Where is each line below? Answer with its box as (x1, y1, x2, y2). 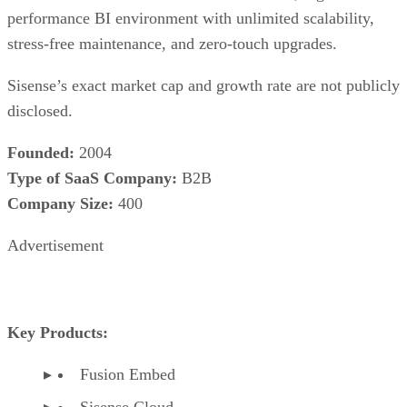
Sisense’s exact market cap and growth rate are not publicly (7, 75, 400, 94)
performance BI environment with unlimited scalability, (7, 8, 374, 27)
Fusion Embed (80, 364, 175, 383)
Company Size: (7, 194, 114, 213)
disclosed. (7, 101, 73, 120)
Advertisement (7, 235, 104, 254)
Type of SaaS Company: (7, 168, 177, 187)
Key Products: (7, 323, 108, 342)
